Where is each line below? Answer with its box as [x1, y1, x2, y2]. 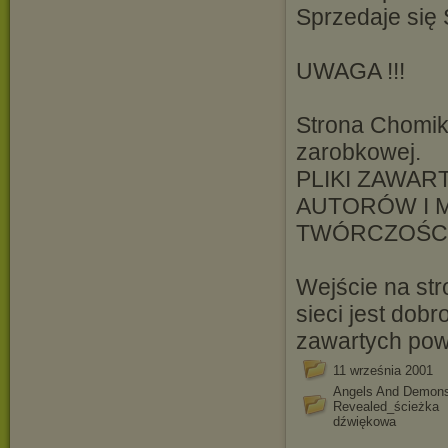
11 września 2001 [333, 363, 433, 378]
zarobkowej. [296, 139, 421, 165]
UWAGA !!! [296, 58, 405, 84]
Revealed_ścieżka [333, 399, 439, 414]
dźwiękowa [333, 414, 396, 429]
